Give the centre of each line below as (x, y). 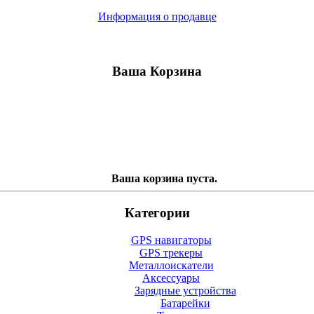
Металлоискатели (171, 265)
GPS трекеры (171, 252)
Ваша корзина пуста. (164, 179)
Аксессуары (171, 278)
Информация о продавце (157, 16)
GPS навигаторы (171, 240)
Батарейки (185, 303)
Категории (157, 213)
